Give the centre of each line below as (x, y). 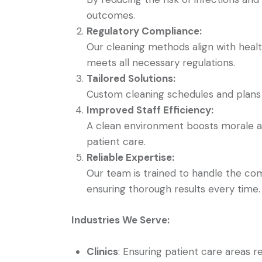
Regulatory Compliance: (144, 31)
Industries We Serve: (120, 220)
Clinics (102, 252)
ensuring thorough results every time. (173, 189)
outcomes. (111, 15)
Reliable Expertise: (130, 157)
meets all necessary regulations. (161, 62)
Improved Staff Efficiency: (150, 110)
